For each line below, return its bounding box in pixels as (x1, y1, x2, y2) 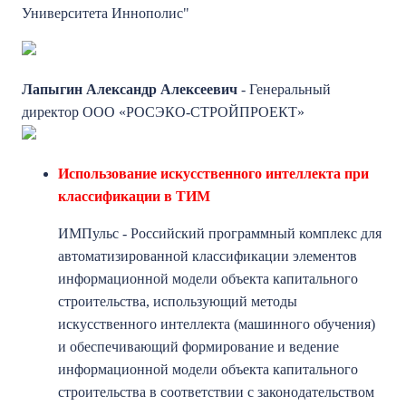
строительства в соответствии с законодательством (58, 384, 374, 400)
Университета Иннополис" (22, 5, 189, 21)
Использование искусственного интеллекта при (58, 166, 369, 181)
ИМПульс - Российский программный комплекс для (58, 226, 382, 241)
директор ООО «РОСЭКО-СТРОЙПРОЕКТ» (22, 104, 304, 120)
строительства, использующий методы (58, 294, 297, 309)
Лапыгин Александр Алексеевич (22, 82, 237, 97)
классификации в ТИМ (58, 188, 210, 204)
